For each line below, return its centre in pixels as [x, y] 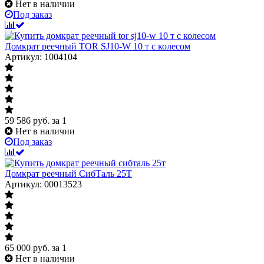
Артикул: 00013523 [43, 184]
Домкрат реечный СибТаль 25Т [68, 173]
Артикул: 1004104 [41, 57]
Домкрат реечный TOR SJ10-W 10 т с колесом [98, 46]
